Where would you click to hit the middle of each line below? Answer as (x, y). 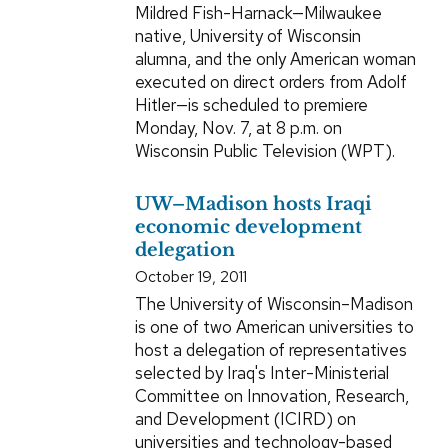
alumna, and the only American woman (275, 59)
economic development (248, 227)
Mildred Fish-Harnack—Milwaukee (258, 13)
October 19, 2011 (190, 277)
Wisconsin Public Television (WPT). (264, 151)
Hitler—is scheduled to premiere (251, 105)
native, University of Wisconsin (247, 36)
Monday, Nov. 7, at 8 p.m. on (238, 128)
